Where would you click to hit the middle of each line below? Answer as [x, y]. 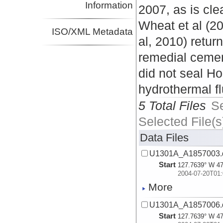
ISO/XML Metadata [93, 32]
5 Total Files [172, 106]
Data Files [165, 138]
